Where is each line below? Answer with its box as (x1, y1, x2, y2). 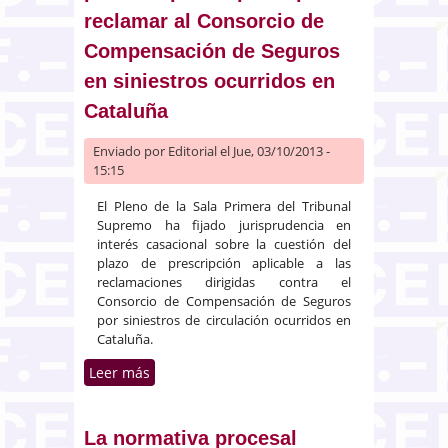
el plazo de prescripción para (150, 383, 374, 403)
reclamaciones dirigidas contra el (97, 272, 351, 291)
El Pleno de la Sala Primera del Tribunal (97, 196, 351, 215)
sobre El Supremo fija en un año (150, 362, 374, 382)
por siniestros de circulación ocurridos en (97, 310, 351, 329)
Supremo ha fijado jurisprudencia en (97, 215, 351, 234)
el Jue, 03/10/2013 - (217, 141, 330, 160)
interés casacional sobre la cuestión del (97, 234, 351, 253)
